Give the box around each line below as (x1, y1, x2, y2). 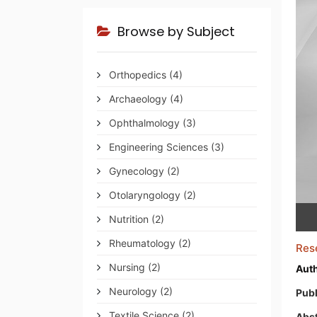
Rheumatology (106, 237, 178, 249)
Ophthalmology (106, 117, 183, 129)
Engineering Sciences (106, 141, 211, 153)
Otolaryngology (106, 189, 183, 201)
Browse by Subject (114, 23, 235, 40)
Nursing (106, 261, 148, 273)
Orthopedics (106, 69, 169, 81)
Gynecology (106, 165, 167, 177)
